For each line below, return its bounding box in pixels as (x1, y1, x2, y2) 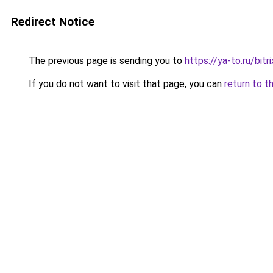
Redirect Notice (11, 15, 94, 29)
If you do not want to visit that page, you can (26, 78, 224, 90)
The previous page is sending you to (26, 55, 185, 66)
